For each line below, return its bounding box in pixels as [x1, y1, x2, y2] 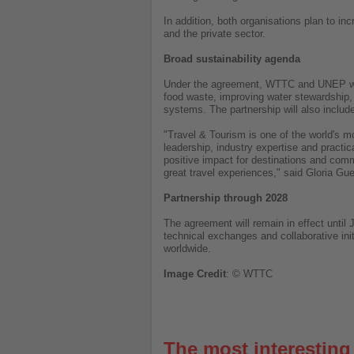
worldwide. [164, 243, 211, 255]
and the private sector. [164, 28, 265, 40]
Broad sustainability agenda [164, 53, 300, 66]
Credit [197, 268, 226, 281]
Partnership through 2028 [164, 192, 288, 205]
